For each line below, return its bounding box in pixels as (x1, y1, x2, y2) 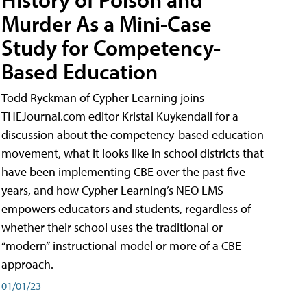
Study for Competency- (1, 33, 221, 61)
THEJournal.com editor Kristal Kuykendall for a (1, 108, 238, 124)
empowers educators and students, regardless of (1, 200, 251, 217)
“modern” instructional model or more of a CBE (1, 237, 241, 254)
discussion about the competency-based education (1, 126, 264, 143)
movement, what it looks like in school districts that (1, 145, 264, 161)
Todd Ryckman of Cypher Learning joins (1, 89, 204, 106)
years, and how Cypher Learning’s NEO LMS (1, 182, 223, 198)
